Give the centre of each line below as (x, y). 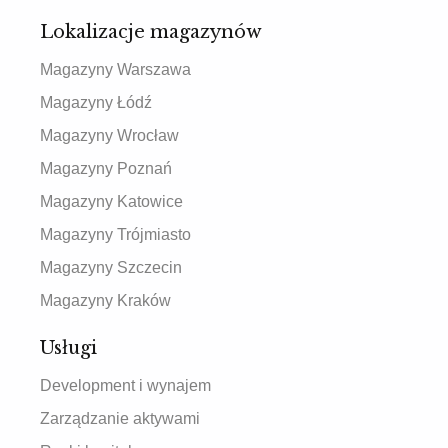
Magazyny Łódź (96, 102)
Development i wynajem (125, 385)
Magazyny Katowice (111, 201)
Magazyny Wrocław (109, 135)
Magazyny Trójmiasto (115, 234)
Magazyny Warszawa (115, 69)
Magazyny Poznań (106, 168)
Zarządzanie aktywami (120, 418)
